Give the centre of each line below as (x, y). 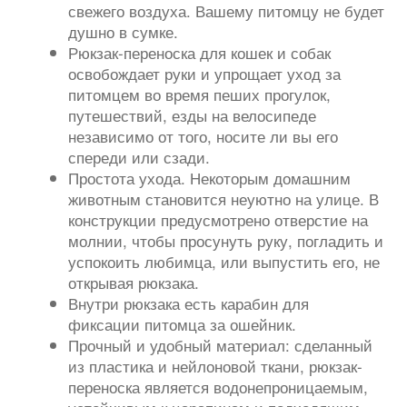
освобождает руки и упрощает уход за (205, 73)
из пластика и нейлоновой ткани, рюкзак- (216, 365)
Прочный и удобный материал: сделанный (221, 344)
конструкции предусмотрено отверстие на (218, 219)
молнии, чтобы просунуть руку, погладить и (226, 240)
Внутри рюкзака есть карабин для (189, 303)
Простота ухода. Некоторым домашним (210, 177)
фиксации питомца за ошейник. (183, 323)
